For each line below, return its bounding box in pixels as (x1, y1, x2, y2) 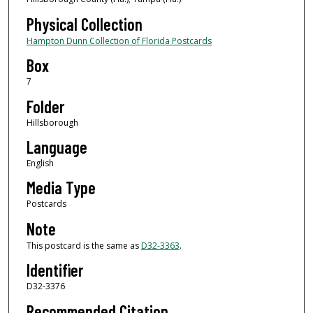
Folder (26, 96, 64, 117)
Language (26, 136, 87, 157)
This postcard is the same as (26, 239, 141, 252)
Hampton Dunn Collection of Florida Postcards (26, 34, 212, 47)
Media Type (26, 177, 96, 198)
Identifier (26, 260, 83, 281)
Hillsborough (26, 116, 78, 129)
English (26, 156, 54, 169)
